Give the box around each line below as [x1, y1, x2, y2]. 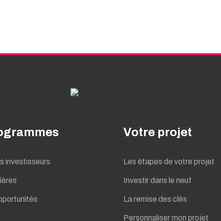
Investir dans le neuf [123, 176, 191, 184]
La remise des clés [123, 194, 187, 203]
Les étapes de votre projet [123, 157, 215, 166]
